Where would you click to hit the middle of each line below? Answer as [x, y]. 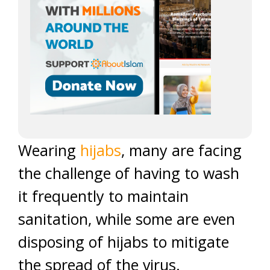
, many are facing [181, 150]
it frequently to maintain [103, 196]
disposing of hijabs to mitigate [124, 242]
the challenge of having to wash [129, 173]
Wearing [49, 150]
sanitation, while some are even [127, 219]
